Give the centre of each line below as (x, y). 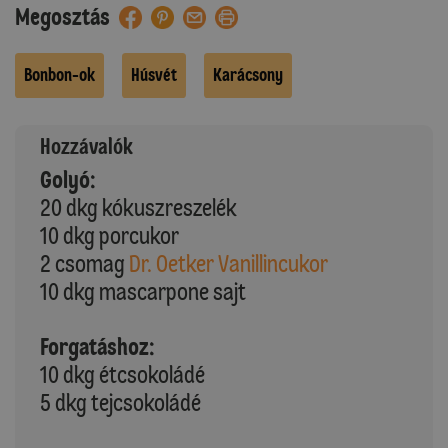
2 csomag (84, 263)
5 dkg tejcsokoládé (120, 402)
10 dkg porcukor (109, 235)
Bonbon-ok (59, 74)
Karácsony (248, 74)
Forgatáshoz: (97, 346)
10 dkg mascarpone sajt (143, 291)
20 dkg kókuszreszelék (138, 207)
